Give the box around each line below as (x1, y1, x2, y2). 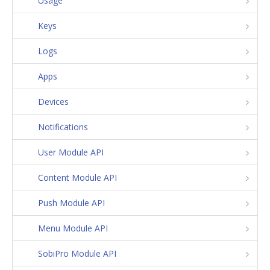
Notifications (38, 121, 88, 133)
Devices (38, 96, 69, 107)
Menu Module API (38, 222, 108, 234)
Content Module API (38, 172, 117, 183)
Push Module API (38, 197, 105, 209)
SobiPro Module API (38, 248, 116, 259)
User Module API (38, 146, 104, 158)
